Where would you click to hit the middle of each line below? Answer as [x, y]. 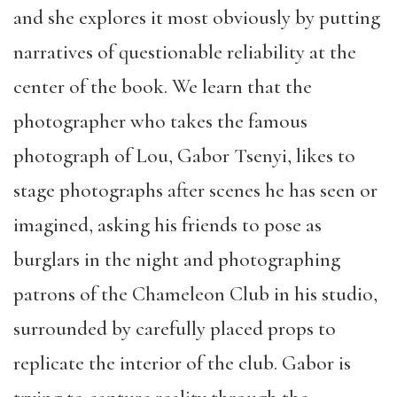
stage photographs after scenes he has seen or [195, 191]
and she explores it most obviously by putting [197, 18]
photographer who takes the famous [160, 121]
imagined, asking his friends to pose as [167, 225]
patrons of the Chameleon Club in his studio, [195, 294]
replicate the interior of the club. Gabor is [182, 363]
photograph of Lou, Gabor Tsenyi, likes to [184, 156]
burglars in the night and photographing [177, 260]
